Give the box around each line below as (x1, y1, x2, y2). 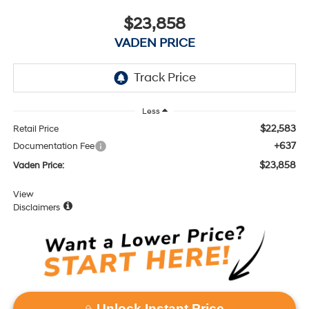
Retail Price (12, 123, 59, 135)
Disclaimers (12, 202, 60, 214)
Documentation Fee (12, 141, 94, 152)
